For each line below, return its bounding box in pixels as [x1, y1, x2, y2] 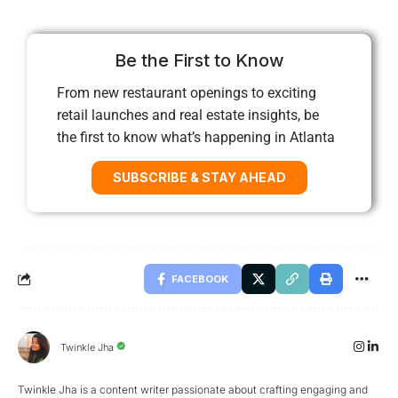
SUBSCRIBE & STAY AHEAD [112, 169, 286, 185]
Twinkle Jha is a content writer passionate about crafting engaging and [18, 382, 368, 396]
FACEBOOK [171, 272, 228, 285]
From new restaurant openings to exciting [57, 84, 316, 101]
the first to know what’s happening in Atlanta [57, 128, 335, 146]
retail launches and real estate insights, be [57, 106, 319, 123]
